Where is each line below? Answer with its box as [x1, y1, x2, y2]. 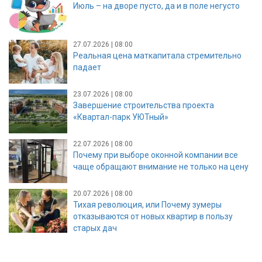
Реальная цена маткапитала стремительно [73, 50, 242, 60]
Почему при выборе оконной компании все [73, 150, 238, 160]
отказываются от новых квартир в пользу [73, 211, 233, 221]
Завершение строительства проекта [73, 100, 214, 110]
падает [73, 62, 101, 72]
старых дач [73, 223, 117, 233]
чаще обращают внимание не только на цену [73, 161, 249, 171]
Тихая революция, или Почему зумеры [73, 199, 222, 209]
